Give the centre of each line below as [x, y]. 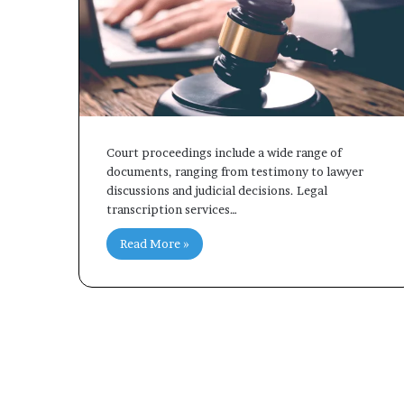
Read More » [155, 243]
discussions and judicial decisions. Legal [217, 190]
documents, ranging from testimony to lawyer [235, 171]
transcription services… [172, 209]
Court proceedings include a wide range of [224, 152]
